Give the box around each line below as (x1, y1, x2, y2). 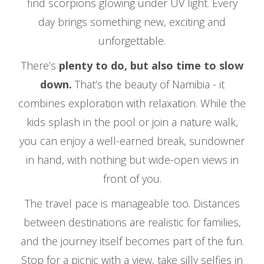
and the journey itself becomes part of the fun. (20, 234, 244, 249)
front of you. (103, 171, 161, 186)
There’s (21, 58, 59, 73)
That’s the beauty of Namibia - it (71, 77, 225, 92)
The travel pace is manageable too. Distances (24, 196, 240, 211)
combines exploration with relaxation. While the (18, 96, 246, 111)
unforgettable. (98, 34, 166, 48)
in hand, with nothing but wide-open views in (25, 153, 239, 167)
